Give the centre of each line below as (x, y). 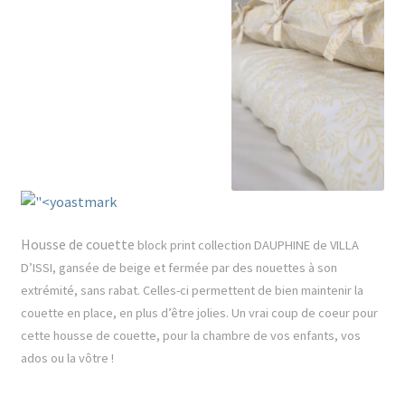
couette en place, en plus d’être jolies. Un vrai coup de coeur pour (199, 313)
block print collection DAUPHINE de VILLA (248, 245)
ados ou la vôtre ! (67, 358)
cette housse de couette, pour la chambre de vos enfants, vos (190, 336)
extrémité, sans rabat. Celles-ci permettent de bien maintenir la (192, 291)
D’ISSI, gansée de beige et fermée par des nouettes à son (179, 268)
